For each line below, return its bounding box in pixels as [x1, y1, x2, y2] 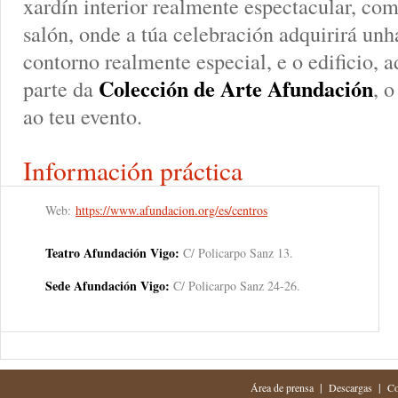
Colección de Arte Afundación [99, 73, 373, 104]
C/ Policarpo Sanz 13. [179, 244, 293, 261]
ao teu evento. [23, 101, 142, 131]
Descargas [328, 380, 372, 394]
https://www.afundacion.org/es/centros [76, 202, 267, 219]
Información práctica [23, 153, 243, 187]
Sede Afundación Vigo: [45, 276, 170, 295]
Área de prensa [250, 380, 314, 394]
